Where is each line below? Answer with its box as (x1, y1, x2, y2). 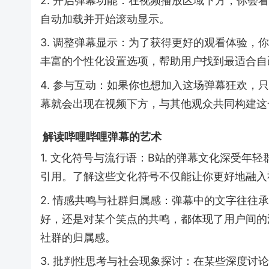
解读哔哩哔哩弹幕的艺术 (40, 130, 162, 143)
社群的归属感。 (40, 231, 116, 244)
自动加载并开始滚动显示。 (40, 12, 170, 25)
